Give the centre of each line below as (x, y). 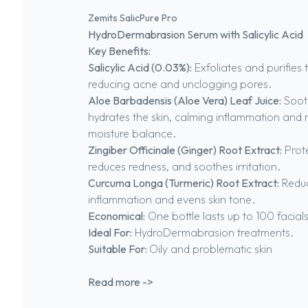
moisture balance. (132, 133)
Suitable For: (119, 249)
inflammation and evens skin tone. (172, 199)
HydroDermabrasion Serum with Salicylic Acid (196, 34)
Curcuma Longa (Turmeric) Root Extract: (184, 183)
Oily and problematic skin (211, 249)
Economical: (117, 216)
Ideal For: (110, 232)
